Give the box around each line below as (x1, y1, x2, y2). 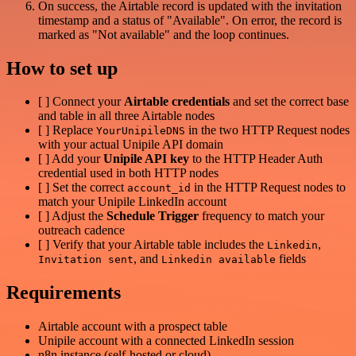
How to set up (6, 57, 118, 79)
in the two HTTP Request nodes (185, 123, 350, 137)
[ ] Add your (38, 152, 103, 166)
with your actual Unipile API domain (38, 137, 223, 152)
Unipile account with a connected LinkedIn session (38, 334, 294, 348)
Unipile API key (103, 152, 189, 166)
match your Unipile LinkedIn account (38, 195, 226, 209)
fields (276, 252, 306, 266)
